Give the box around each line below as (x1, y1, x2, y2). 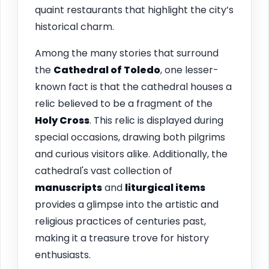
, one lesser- (160, 62, 219, 77)
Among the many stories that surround (35, 46, 219, 60)
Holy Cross (35, 113, 89, 127)
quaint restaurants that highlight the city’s (35, 2, 234, 17)
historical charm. (35, 19, 114, 34)
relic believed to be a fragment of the (35, 96, 213, 110)
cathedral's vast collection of (35, 163, 172, 178)
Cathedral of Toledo (53, 62, 160, 77)
